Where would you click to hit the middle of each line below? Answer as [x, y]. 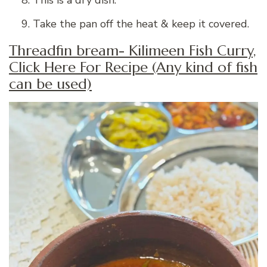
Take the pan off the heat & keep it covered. [141, 24]
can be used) [50, 84]
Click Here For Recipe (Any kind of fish [133, 67]
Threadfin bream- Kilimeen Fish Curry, [133, 50]
